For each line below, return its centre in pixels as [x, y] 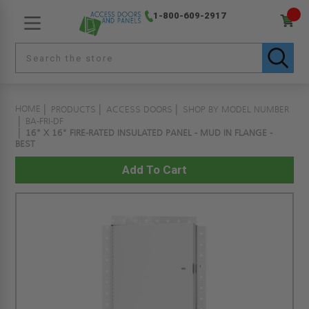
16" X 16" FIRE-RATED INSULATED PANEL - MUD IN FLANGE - [149, 133]
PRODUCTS [74, 110]
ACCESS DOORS [140, 110]
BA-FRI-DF [45, 121]
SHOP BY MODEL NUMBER [236, 110]
